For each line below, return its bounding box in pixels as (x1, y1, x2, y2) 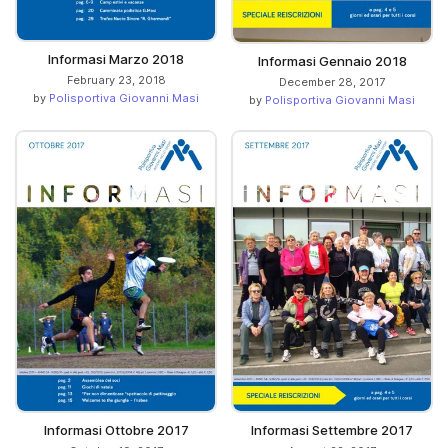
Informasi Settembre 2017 (251, 422, 413, 439)
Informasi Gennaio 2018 (257, 52, 407, 69)
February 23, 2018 (66, 73, 166, 88)
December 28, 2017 (279, 74, 385, 89)
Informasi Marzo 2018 (48, 51, 184, 68)
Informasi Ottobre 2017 (43, 422, 189, 439)
